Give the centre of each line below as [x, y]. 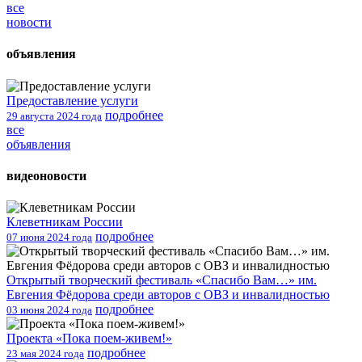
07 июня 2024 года [49, 238]
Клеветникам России [65, 222]
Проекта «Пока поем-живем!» [89, 339]
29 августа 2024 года [54, 116]
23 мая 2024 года [45, 354]
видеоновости [46, 175]
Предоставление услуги [72, 100]
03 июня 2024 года [49, 310]
